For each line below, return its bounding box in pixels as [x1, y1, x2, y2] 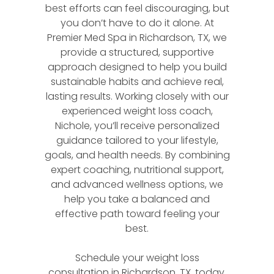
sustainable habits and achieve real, [50, 74, 224, 89]
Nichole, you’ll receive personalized [54, 118, 220, 133]
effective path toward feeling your [54, 206, 220, 221]
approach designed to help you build [47, 59, 227, 74]
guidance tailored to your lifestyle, [56, 133, 218, 147]
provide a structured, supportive [60, 45, 214, 59]
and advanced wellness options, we [51, 177, 223, 191]
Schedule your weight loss [75, 250, 199, 265]
